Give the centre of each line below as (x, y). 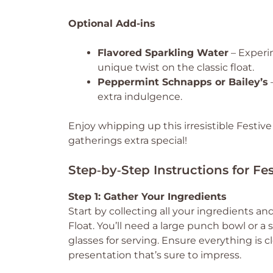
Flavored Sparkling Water (163, 53)
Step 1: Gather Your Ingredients (147, 197)
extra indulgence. (140, 97)
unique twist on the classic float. (176, 67)
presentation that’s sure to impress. (155, 255)
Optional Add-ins (112, 23)
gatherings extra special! (128, 140)
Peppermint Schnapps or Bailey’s (183, 82)
